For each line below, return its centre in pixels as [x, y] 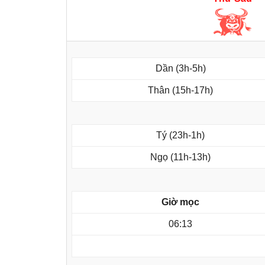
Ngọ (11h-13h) [180, 157]
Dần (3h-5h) [180, 69]
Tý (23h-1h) [180, 135]
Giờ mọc [180, 202]
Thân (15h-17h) [180, 91]
